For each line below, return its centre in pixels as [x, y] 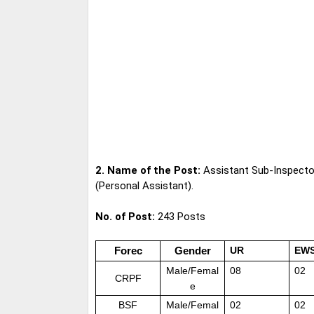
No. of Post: [125, 217]
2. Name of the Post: [148, 171]
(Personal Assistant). [144, 186]
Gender [192, 250]
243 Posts [180, 217]
